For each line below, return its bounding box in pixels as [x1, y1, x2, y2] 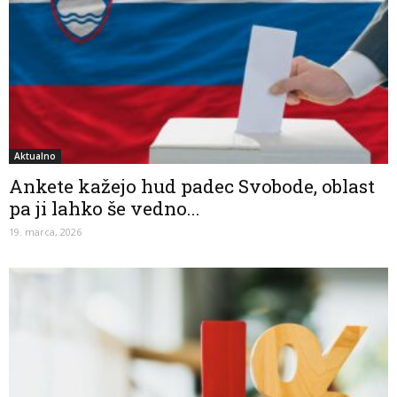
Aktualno [14, 149, 56, 162]
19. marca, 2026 [9, 224, 82, 238]
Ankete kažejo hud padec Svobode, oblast [9, 173, 375, 198]
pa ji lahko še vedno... [9, 195, 200, 221]
